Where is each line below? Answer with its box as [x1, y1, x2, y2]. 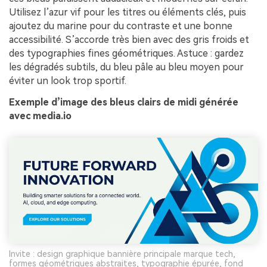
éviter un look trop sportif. [9, 74, 126, 86]
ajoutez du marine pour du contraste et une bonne [9, 20, 232, 32]
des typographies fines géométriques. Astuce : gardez [9, 47, 244, 59]
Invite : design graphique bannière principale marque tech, [9, 249, 235, 259]
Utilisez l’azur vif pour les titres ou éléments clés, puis [9, 6, 246, 18]
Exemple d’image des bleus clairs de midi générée [9, 96, 238, 108]
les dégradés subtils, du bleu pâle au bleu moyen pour [9, 61, 244, 73]
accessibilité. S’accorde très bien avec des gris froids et [9, 33, 249, 45]
